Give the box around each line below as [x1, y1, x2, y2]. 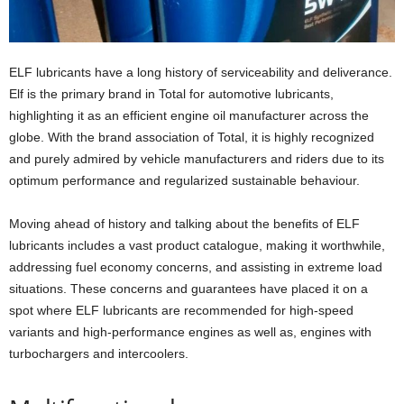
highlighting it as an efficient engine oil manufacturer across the [9, 107, 369, 123]
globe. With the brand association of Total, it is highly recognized [9, 129, 374, 144]
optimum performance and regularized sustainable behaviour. [9, 172, 360, 188]
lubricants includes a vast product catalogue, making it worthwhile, [9, 237, 385, 252]
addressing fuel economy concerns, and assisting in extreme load [9, 259, 382, 274]
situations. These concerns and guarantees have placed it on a [9, 280, 368, 296]
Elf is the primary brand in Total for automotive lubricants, [9, 86, 334, 101]
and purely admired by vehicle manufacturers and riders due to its [9, 151, 384, 166]
